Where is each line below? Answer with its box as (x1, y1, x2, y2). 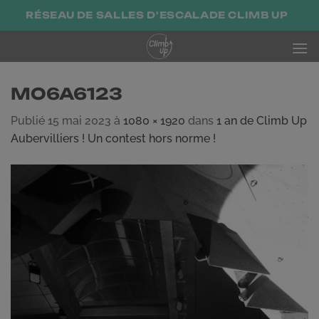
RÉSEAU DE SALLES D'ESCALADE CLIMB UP (26, 9, 288, 21)
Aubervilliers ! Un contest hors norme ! (11, 132, 216, 146)
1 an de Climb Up (216, 114, 307, 128)
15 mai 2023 (48, 114, 111, 128)
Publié (11, 114, 48, 128)
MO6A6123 (11, 84, 122, 103)
